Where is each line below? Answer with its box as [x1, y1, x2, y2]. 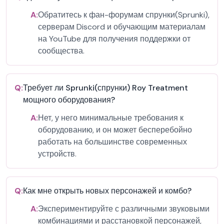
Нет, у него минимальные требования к [38, 112, 183, 123]
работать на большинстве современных [38, 136, 187, 147]
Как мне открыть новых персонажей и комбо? [23, 185, 191, 196]
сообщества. [38, 45, 84, 56]
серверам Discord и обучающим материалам [38, 21, 205, 32]
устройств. [38, 148, 76, 159]
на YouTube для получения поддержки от [38, 33, 190, 44]
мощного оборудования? [23, 94, 115, 105]
